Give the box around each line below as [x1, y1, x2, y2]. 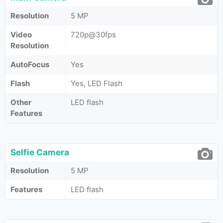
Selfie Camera [10, 147, 69, 157]
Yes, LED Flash [71, 79, 122, 88]
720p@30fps [71, 30, 116, 39]
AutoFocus [10, 60, 49, 69]
